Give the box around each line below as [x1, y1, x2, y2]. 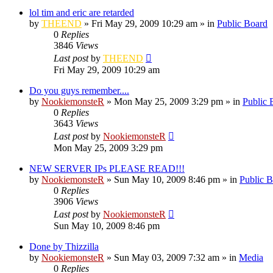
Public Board [217, 18, 268, 29]
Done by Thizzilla [29, 241, 99, 252]
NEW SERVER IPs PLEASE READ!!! [29, 163, 185, 174]
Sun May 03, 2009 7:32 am [114, 252, 219, 263]
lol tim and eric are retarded [29, 7, 134, 18]
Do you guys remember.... [29, 85, 129, 96]
